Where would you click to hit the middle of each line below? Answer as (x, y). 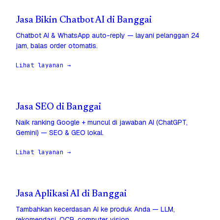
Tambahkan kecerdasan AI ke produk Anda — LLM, (95, 209)
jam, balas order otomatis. (57, 46)
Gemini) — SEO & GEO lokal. (60, 133)
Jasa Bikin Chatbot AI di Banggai (84, 21)
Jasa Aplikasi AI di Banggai (71, 194)
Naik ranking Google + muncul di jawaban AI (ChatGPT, (102, 123)
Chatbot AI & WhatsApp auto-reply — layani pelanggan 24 (108, 36)
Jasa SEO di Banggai (58, 108)
